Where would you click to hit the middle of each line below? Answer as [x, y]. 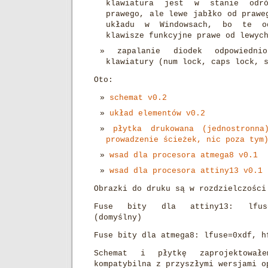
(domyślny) [118, 217]
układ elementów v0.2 [157, 113]
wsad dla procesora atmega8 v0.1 [184, 155]
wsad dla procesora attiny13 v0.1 [186, 171]
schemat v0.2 [138, 98]
